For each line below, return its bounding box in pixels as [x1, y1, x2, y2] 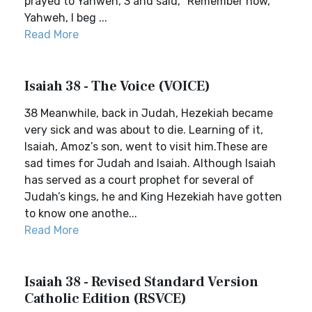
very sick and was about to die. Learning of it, [24, 123, 263, 136]
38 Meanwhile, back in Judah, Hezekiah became [24, 107, 273, 120]
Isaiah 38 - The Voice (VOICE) [24, 77, 210, 95]
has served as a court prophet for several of [24, 173, 254, 187]
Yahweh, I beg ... [24, 11, 107, 24]
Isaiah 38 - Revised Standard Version [24, 273, 258, 291]
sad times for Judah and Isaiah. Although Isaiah [24, 157, 276, 170]
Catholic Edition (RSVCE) [24, 290, 187, 308]
